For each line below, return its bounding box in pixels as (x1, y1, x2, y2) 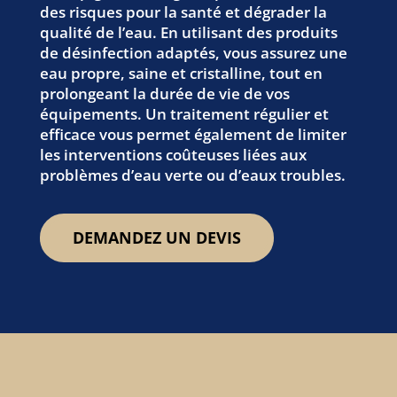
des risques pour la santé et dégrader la (39, 2, 327, 22)
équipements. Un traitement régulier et (39, 104, 329, 124)
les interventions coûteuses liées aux (39, 144, 307, 165)
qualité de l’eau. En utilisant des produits (39, 22, 338, 43)
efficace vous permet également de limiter (39, 124, 346, 144)
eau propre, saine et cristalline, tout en (39, 63, 323, 83)
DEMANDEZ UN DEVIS (72, 227, 241, 249)
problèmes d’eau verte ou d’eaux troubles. (39, 165, 346, 185)
